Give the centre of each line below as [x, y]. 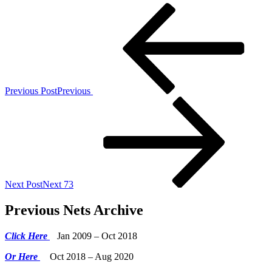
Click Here [27, 236]
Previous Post [31, 91]
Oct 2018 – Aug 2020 [87, 257]
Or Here [22, 257]
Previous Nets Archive [74, 210]
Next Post [24, 185]
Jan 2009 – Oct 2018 [93, 236]
